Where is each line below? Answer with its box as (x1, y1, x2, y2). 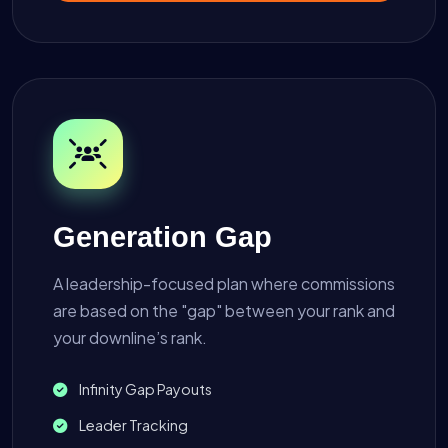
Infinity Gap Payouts (77, 380, 212, 399)
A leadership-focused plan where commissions (53, 273, 395, 295)
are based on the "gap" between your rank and (53, 300, 395, 322)
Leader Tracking (77, 416, 188, 435)
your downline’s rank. (53, 327, 207, 349)
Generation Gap (53, 221, 272, 254)
